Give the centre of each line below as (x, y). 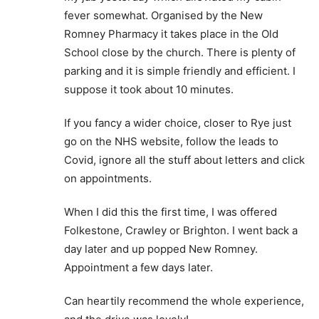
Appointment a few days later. (138, 267)
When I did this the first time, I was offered (171, 212)
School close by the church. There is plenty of (180, 52)
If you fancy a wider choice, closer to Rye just (178, 123)
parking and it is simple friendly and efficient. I (180, 71)
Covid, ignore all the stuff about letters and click (184, 160)
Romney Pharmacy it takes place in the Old (171, 34)
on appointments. (108, 178)
